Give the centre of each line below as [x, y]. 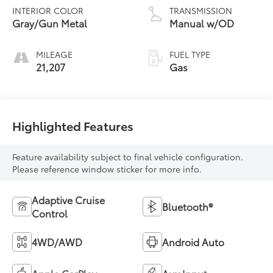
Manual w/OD [202, 23]
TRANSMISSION [201, 10]
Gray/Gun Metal [50, 23]
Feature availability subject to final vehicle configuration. [128, 157]
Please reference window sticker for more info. [107, 169]
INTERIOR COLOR [48, 10]
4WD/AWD [57, 242]
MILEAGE [55, 54]
